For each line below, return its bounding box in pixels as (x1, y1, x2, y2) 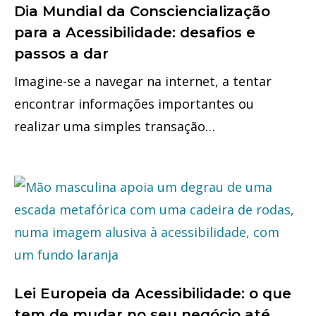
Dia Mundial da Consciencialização (14, 2, 270, 20)
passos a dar (14, 44, 109, 62)
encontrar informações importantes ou (14, 95, 254, 112)
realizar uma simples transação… (14, 117, 215, 135)
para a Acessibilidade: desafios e (14, 23, 255, 41)
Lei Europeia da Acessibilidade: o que (14, 284, 291, 302)
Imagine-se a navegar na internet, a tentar (14, 72, 272, 90)
